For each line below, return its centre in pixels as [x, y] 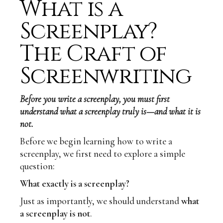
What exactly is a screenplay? [75, 184]
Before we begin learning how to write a [96, 141]
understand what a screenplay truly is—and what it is [111, 111]
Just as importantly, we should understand [101, 201]
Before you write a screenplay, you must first [95, 99]
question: [38, 166]
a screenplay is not [55, 214]
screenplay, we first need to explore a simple [103, 154]
